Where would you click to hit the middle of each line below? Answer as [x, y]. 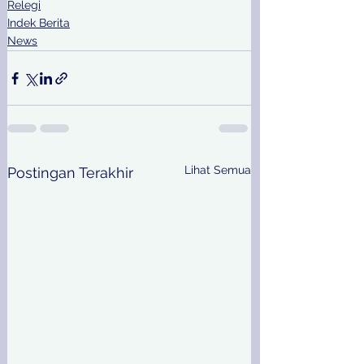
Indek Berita [39, 23]
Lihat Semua [218, 170]
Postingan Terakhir [70, 173]
